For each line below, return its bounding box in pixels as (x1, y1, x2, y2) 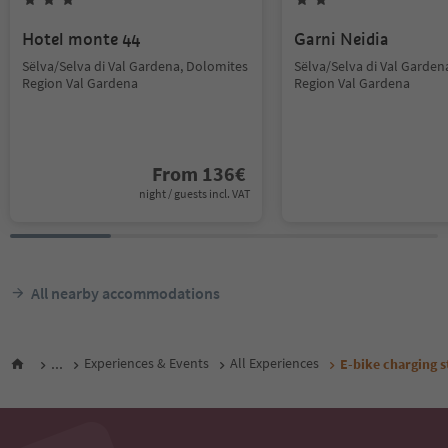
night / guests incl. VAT (139, 186, 250, 201)
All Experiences (230, 354, 319, 373)
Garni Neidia (294, 29, 389, 50)
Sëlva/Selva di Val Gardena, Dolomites (22, 57, 248, 75)
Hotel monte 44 (22, 29, 140, 50)
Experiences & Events (84, 354, 209, 373)
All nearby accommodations (31, 283, 220, 303)
